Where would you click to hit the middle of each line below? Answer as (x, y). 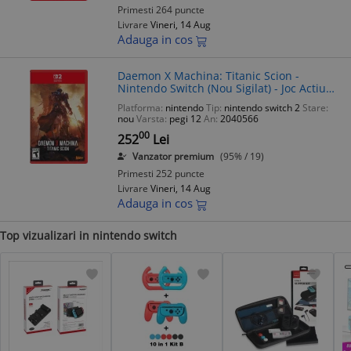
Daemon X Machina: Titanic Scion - (208, 76)
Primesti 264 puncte (161, 10)
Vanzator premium (173, 156)
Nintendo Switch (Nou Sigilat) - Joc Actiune (228, 89)
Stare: (315, 107)
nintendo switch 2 (262, 107)
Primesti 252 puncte (161, 173)
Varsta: (152, 118)
